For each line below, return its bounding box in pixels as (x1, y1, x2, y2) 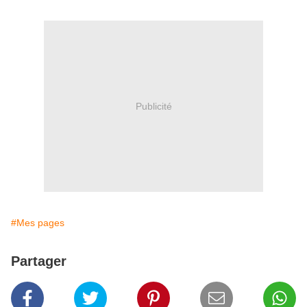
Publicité (135, 100, 172, 112)
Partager (11, 254, 66, 269)
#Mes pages (11, 217, 64, 229)
